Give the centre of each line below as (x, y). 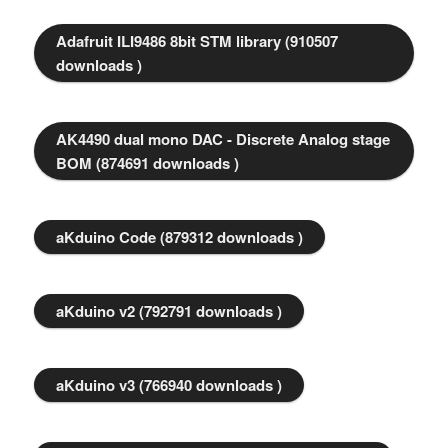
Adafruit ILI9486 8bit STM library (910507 (197, 41)
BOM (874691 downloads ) (148, 163)
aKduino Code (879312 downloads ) (180, 237)
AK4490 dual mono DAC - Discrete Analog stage (223, 139)
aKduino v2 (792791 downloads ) (169, 311)
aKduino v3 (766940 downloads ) (169, 385)
